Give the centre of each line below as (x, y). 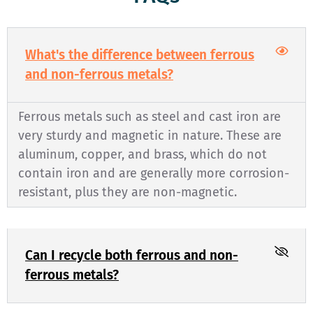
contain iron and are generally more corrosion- (154, 173)
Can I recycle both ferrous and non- (132, 255)
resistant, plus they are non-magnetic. (128, 192)
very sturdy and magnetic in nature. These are (150, 135)
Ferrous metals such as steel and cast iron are (150, 116)
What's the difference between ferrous (140, 54)
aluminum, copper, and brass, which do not (143, 154)
